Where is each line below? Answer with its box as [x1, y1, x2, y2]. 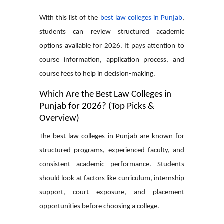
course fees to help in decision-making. [39, 70, 155, 78]
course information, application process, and [39, 56, 184, 64]
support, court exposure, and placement [39, 188, 184, 196]
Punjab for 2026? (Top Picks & [39, 101, 154, 111]
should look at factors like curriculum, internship [39, 174, 184, 182]
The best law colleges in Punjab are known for [39, 132, 184, 140]
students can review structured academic [39, 28, 184, 36]
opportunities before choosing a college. [39, 202, 159, 210]
